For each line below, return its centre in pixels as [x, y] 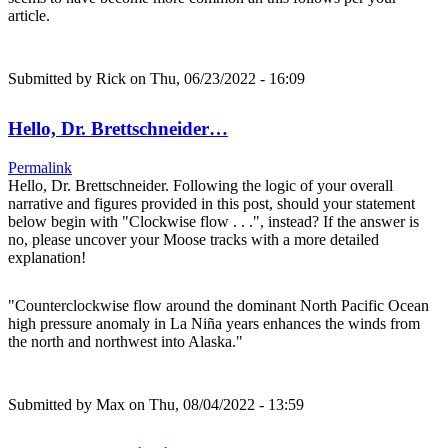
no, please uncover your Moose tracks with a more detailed [193, 240]
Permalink [40, 168]
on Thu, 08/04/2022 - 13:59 [214, 405]
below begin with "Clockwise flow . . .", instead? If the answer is [213, 222]
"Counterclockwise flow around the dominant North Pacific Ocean [218, 306]
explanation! [49, 258]
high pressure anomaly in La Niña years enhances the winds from [214, 324]
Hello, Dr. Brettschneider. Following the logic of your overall [200, 186]
